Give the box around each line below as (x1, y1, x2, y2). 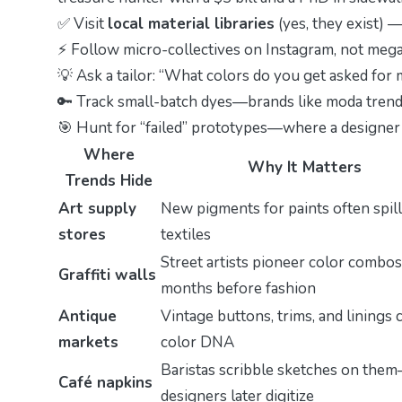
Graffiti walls (58, 264, 156, 285)
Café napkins (58, 371, 153, 393)
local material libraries (108, 13, 275, 34)
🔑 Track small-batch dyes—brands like (57, 91, 326, 112)
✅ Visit (57, 13, 108, 34)
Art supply (58, 197, 136, 219)
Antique (58, 305, 117, 327)
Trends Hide (65, 170, 153, 191)
